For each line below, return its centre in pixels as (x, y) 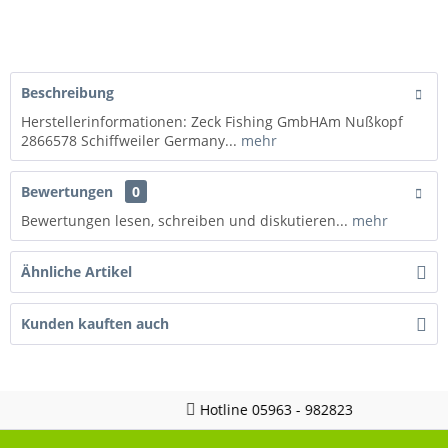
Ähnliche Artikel (76, 271)
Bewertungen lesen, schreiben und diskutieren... (184, 220)
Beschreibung (67, 92)
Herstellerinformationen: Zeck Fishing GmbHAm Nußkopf (212, 121)
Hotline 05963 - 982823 (229, 409)
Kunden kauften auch (95, 323)
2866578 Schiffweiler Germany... (129, 140)
